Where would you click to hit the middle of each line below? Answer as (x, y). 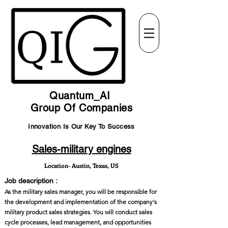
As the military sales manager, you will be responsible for (81, 192)
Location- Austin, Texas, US (81, 165)
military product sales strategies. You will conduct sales (78, 212)
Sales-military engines (81, 149)
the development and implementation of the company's (81, 202)
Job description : (31, 181)
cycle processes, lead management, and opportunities (78, 222)
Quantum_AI (81, 96)
